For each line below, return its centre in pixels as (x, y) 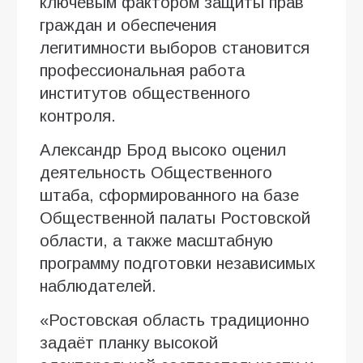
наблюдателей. (98, 286)
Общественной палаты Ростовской (175, 218)
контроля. (78, 115)
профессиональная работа (142, 70)
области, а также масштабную (156, 240)
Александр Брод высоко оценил (163, 149)
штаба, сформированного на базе (169, 195)
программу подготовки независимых (177, 263)
